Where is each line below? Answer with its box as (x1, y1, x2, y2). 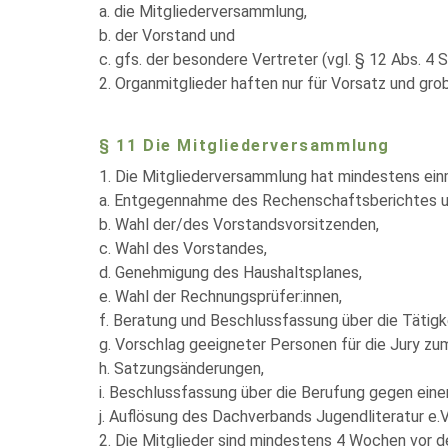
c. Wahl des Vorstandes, (99, 239, 267, 258)
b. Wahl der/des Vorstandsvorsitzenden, (99, 215, 379, 234)
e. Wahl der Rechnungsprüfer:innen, (99, 287, 342, 306)
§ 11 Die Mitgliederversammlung (99, 136, 390, 155)
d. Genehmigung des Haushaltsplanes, (99, 263, 362, 282)
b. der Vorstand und (99, 26, 235, 45)
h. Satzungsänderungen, (99, 359, 264, 378)
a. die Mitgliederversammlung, (99, 2, 307, 21)
